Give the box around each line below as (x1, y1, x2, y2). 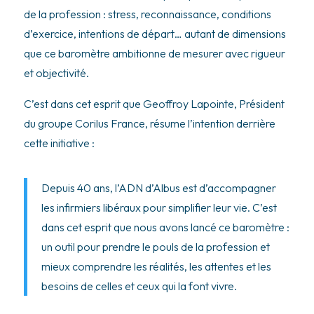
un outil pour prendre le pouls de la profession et (41, 239, 270, 254)
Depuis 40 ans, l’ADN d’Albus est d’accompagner (41, 180, 276, 195)
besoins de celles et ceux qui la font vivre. (41, 278, 237, 293)
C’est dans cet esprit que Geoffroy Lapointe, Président (23, 96, 285, 111)
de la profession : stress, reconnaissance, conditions (23, 6, 271, 21)
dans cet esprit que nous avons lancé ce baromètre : (41, 219, 289, 234)
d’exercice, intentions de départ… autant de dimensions (23, 26, 286, 41)
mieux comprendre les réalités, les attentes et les (41, 259, 271, 273)
